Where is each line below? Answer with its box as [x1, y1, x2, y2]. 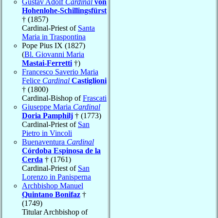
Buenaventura [22, 137, 67, 146]
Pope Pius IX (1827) [22, 41, 85, 50]
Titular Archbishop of [22, 207, 88, 216]
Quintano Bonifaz [22, 190, 80, 199]
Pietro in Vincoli [22, 128, 72, 137]
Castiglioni [72, 76, 107, 85]
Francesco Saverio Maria [22, 67, 98, 76]
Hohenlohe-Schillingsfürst [22, 6, 107, 15]
